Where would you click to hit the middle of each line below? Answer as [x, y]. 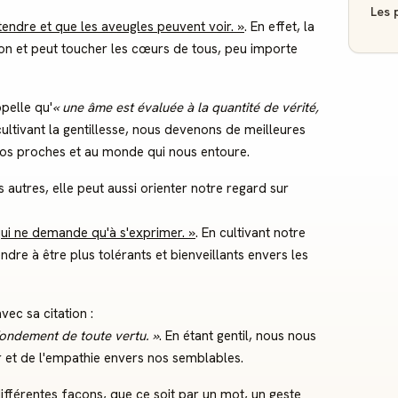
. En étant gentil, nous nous [238, 336]
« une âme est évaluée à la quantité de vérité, [186, 107]
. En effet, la [279, 27]
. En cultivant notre [251, 233]
